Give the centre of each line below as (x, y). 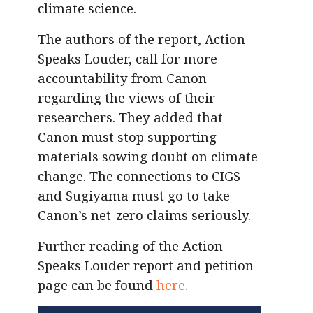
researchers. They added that (130, 117)
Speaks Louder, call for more (128, 59)
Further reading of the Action (130, 246)
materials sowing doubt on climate (148, 156)
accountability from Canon (122, 78)
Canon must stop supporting (127, 137)
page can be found (97, 285)
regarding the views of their (126, 98)
